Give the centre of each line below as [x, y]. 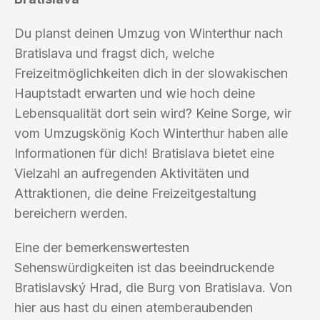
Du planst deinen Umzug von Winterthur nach [149, 33]
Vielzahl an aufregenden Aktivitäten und [132, 173]
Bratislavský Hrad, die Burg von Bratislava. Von [153, 287]
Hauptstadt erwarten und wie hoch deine [135, 93]
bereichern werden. [71, 213]
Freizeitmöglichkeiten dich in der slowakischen [151, 73]
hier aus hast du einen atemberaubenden [134, 307]
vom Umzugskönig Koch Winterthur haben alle [151, 133]
